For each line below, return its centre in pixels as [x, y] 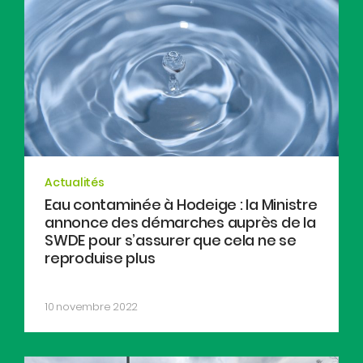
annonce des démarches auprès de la [180, 222]
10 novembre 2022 [91, 306]
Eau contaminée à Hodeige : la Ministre [181, 204]
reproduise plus [100, 258]
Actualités [75, 182]
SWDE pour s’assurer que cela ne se [171, 240]
